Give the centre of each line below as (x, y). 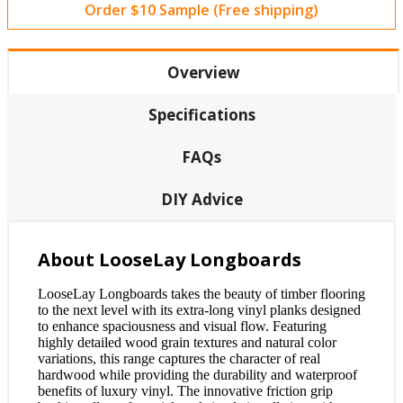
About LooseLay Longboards (170, 260)
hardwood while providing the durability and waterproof (197, 375)
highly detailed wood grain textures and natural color (187, 342)
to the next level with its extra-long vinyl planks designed (199, 310)
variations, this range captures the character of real (179, 358)
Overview (203, 72)
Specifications (201, 115)
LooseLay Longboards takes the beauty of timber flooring (201, 294)
